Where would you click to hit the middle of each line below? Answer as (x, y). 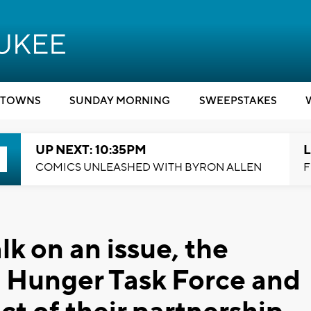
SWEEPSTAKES (238, 101)
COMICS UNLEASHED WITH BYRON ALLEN (148, 167)
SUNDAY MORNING (120, 101)
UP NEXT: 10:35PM (91, 150)
